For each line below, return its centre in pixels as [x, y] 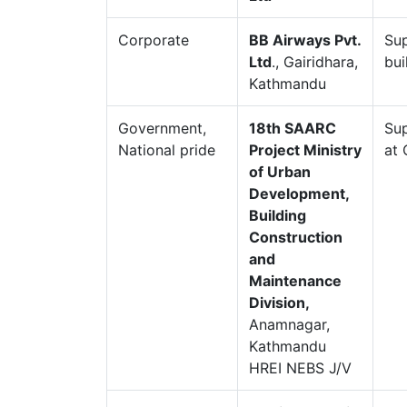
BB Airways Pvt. [305, 40]
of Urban [280, 172]
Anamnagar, [289, 324]
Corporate [154, 40]
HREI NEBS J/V [300, 368]
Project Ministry [305, 150]
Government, [162, 128]
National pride [167, 150]
